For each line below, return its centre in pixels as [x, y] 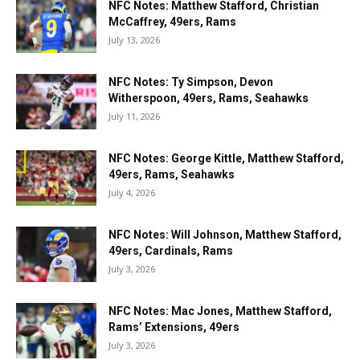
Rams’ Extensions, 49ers [174, 327]
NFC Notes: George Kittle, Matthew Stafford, [226, 158]
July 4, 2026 [132, 192]
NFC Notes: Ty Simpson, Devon [191, 82]
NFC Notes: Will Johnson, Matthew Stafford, [225, 235]
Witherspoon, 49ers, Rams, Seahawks [209, 98]
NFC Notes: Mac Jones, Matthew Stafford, [220, 311]
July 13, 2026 [134, 40]
